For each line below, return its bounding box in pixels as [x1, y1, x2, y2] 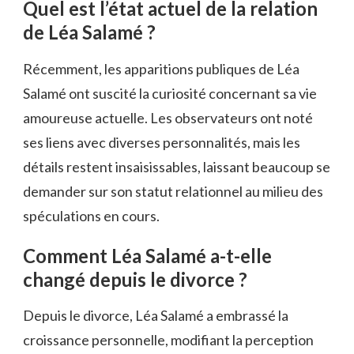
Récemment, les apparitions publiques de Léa [23, 59, 299, 77]
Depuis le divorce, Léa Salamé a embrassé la [23, 307, 288, 325]
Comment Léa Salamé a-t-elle [23, 243, 272, 267]
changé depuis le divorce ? [23, 267, 247, 291]
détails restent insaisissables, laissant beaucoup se [23, 157, 330, 175]
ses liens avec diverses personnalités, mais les [23, 133, 300, 151]
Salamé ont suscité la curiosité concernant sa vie [23, 84, 317, 102]
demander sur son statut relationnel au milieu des [23, 182, 323, 200]
